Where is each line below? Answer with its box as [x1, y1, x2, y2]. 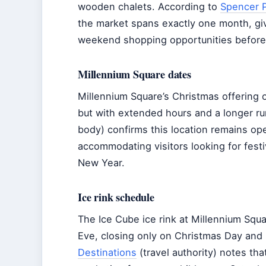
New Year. [78, 157, 125, 169]
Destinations [78, 246, 137, 258]
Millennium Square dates [78, 66, 191, 82]
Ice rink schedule [78, 189, 154, 205]
